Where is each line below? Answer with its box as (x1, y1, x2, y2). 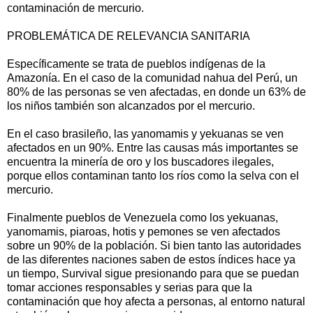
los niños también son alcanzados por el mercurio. (7, 99, 255, 112)
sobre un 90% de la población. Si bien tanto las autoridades (7, 239, 301, 252)
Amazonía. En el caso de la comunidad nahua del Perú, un (7, 71, 298, 84)
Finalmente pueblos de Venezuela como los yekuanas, (7, 211, 278, 224)
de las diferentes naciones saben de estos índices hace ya (7, 253, 296, 265)
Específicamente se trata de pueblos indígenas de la (7, 57, 265, 70)
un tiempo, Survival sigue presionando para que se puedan (7, 267, 299, 279)
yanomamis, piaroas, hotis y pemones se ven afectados (7, 225, 280, 238)
